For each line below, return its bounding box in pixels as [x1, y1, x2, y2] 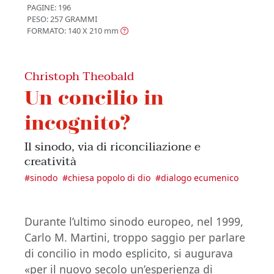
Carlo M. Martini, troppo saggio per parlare [24, 230, 245, 245]
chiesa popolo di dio [68, 172, 150, 184]
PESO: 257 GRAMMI [27, 13, 97, 25]
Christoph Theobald [24, 66, 134, 87]
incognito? [24, 110, 130, 135]
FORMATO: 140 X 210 [27, 25, 102, 37]
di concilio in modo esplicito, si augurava [24, 246, 233, 261]
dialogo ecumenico [161, 172, 239, 184]
